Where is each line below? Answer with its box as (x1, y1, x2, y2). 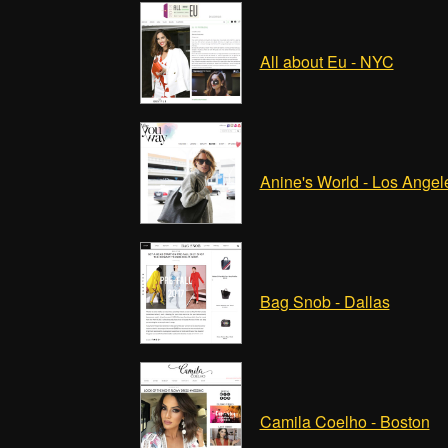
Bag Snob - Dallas (259, 290, 390, 313)
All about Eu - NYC (259, 50, 394, 73)
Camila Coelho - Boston (259, 410, 430, 433)
